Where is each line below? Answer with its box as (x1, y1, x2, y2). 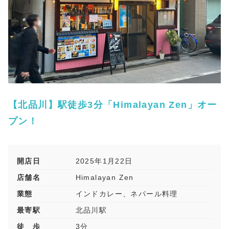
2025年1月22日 (75, 157, 133, 166)
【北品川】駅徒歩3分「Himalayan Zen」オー (8, 100, 217, 110)
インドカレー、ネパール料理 (75, 190, 178, 198)
